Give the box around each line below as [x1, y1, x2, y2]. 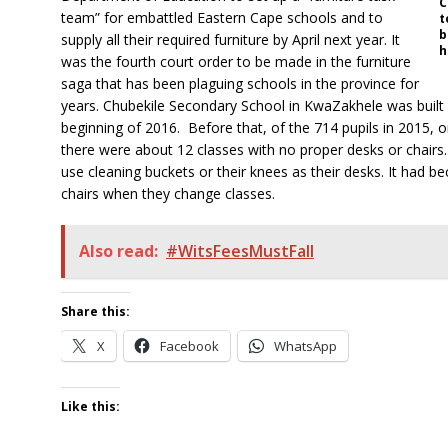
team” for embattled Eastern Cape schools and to [60, 7, 383, 27]
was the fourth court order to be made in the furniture [60, 51, 411, 71]
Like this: [60, 397, 120, 415]
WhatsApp [273, 336, 337, 355]
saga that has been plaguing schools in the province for [60, 73, 419, 93]
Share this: [60, 302, 130, 320]
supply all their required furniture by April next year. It [60, 29, 400, 49]
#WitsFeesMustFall [165, 239, 314, 262]
